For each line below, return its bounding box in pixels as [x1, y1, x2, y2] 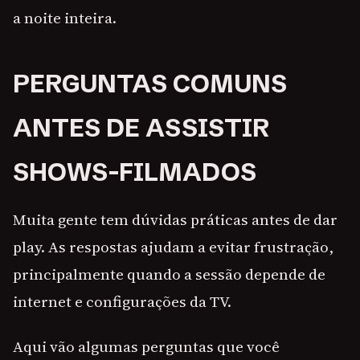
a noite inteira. [13, 7, 117, 29]
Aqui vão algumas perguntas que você [13, 336, 280, 358]
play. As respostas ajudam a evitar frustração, [13, 236, 333, 258]
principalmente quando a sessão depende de [13, 264, 325, 285]
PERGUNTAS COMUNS [13, 68, 287, 100]
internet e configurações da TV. [13, 291, 231, 313]
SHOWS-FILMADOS [13, 157, 256, 188]
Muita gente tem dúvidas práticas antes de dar [13, 209, 337, 231]
